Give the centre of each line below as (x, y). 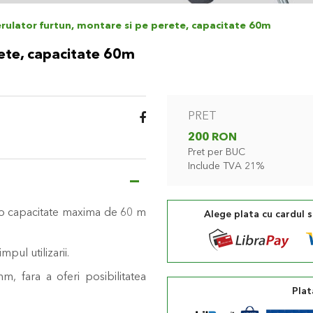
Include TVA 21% (226, 166)
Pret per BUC (217, 152)
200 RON (212, 138)
